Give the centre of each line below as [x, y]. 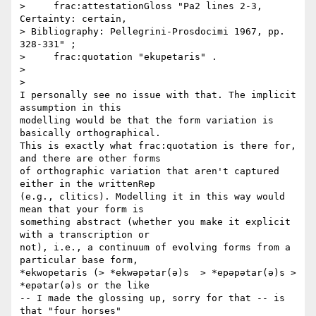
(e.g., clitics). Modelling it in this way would [152, 197]
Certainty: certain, [73, 19]
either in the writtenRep [87, 184]
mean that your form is [82, 209]
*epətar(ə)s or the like [85, 286]
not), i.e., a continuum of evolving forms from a [155, 248]
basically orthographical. [90, 133]
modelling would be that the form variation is [147, 121]
